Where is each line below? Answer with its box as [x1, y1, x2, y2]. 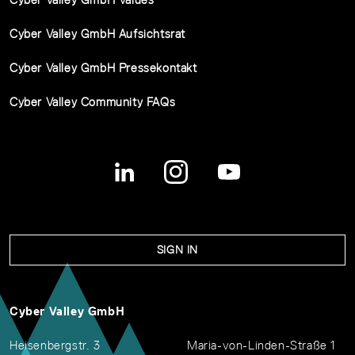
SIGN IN [156, 242, 199, 256]
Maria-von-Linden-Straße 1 [187, 338, 335, 352]
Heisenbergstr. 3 [10, 338, 101, 352]
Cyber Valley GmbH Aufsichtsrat [10, 26, 185, 40]
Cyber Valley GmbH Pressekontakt [10, 60, 197, 74]
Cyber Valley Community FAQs [10, 94, 176, 109]
